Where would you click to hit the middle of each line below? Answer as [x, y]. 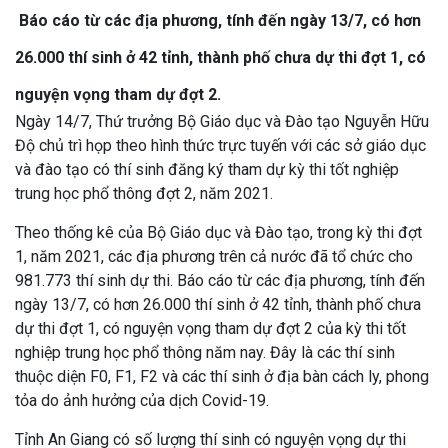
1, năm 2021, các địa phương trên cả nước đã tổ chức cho [214, 256]
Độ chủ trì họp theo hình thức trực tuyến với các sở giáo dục [220, 145]
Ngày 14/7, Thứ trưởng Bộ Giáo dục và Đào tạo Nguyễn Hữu [222, 121]
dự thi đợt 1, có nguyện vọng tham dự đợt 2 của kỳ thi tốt [210, 328]
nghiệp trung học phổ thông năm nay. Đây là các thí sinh [205, 352]
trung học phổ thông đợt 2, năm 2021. [144, 193]
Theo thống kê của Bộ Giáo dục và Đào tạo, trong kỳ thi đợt [218, 232]
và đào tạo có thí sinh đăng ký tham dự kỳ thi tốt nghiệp [207, 169]
